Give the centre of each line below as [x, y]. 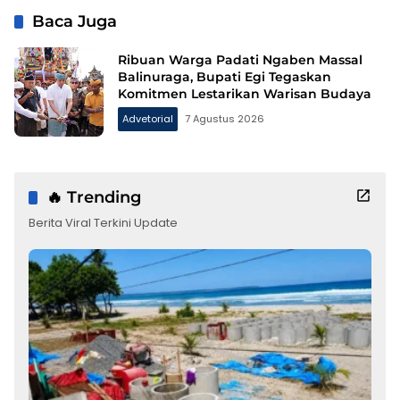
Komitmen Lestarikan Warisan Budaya [245, 94]
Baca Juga [75, 21]
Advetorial [148, 119]
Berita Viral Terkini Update [103, 222]
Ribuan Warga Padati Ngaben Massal [240, 60]
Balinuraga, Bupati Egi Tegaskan [225, 77]
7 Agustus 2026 [225, 119]
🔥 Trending [94, 197]
